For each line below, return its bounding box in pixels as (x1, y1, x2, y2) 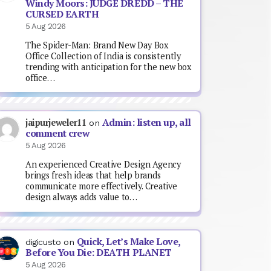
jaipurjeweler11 (25, 116, 87, 128)
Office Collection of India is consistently (25, 50, 181, 62)
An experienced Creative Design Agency (25, 158, 181, 171)
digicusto (25, 237, 61, 247)
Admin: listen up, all (102, 116, 191, 129)
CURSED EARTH (25, 7, 99, 21)
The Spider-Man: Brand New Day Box (25, 39, 168, 51)
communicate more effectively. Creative (25, 180, 177, 192)
